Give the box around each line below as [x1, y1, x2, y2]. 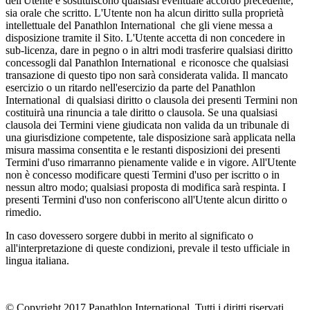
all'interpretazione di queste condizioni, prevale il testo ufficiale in [6, 241, 290, 254]
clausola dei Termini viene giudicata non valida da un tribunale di [6, 118, 289, 131]
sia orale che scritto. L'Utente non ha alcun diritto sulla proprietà [6, 6, 284, 19]
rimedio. [6, 206, 42, 218]
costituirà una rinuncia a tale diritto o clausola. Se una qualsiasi [6, 106, 277, 118]
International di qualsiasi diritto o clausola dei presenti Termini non [6, 93, 298, 106]
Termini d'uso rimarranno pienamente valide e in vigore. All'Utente [6, 156, 296, 168]
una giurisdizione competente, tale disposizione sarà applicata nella [6, 131, 295, 143]
